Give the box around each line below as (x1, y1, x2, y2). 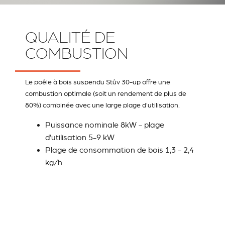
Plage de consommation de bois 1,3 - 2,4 (45, 145, 194, 155)
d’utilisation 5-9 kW (45, 133, 115, 142)
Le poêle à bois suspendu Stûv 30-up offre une (25, 77, 170, 86)
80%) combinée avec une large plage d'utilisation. (25, 100, 180, 109)
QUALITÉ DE (25, 28, 116, 46)
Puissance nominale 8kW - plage (45, 120, 164, 130)
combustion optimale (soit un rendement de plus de (25, 89, 186, 97)
